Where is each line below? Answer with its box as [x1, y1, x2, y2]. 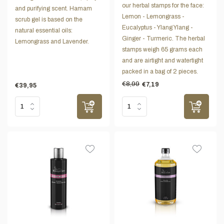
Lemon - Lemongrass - [122, 13, 184, 20]
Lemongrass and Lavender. [15, 38, 89, 45]
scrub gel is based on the [15, 16, 82, 23]
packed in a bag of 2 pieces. [122, 68, 198, 75]
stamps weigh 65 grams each [122, 46, 202, 53]
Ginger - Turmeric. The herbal [122, 35, 205, 42]
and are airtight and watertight [122, 57, 203, 64]
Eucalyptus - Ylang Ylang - [122, 24, 193, 31]
